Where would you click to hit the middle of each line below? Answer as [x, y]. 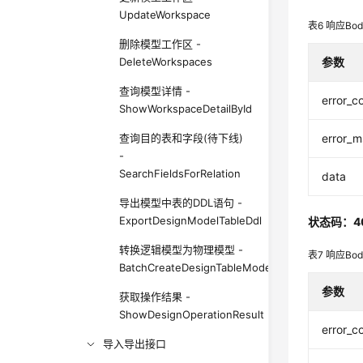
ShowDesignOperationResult [192, 314]
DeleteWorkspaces [166, 62]
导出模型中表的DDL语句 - [181, 203]
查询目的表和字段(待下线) [181, 138]
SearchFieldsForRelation [180, 173]
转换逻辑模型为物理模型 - [181, 250]
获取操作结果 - [155, 297]
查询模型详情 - [155, 91]
